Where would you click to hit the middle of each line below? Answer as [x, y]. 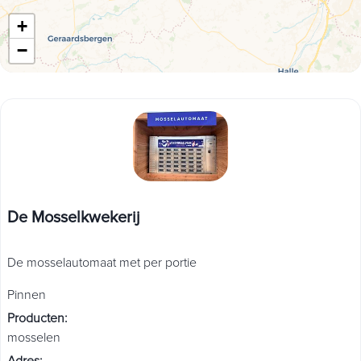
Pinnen [27, 295]
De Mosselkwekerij [74, 217]
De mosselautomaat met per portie [102, 263]
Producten [36, 319]
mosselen [34, 338]
